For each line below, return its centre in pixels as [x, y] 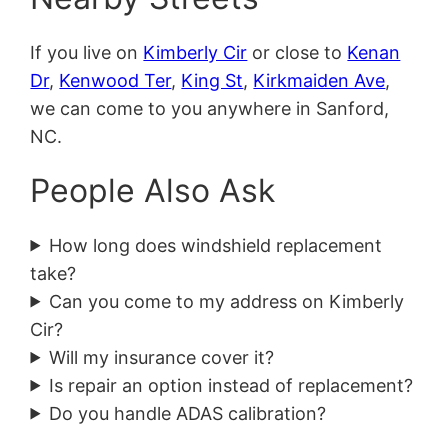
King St [212, 80]
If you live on [87, 52]
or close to [297, 52]
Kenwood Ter [115, 80]
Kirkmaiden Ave [319, 80]
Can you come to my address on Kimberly [227, 301]
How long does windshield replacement [216, 245]
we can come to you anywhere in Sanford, [210, 108]
